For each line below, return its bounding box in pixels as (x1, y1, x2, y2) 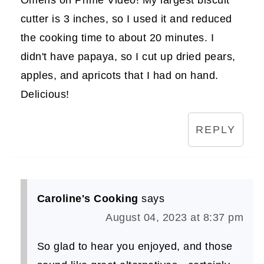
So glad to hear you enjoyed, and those (37, 240, 233, 252)
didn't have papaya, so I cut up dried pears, (20, 50, 236, 62)
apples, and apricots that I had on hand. (20, 69, 219, 81)
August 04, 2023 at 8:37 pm (105, 211, 244, 223)
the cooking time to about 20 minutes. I (20, 31, 214, 44)
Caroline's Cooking (37, 192, 138, 204)
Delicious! (20, 88, 70, 100)
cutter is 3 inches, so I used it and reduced (20, 12, 232, 25)
